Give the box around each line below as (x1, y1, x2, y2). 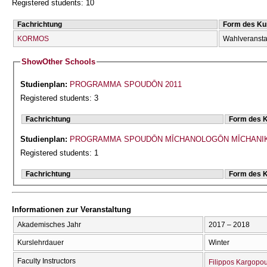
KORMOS (17, 34, 49, 43)
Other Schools (42, 57, 96, 67)
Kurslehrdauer (17, 238, 64, 247)
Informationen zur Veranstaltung (12, 204, 131, 214)
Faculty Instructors (17, 257, 76, 266)
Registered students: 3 (20, 94, 99, 103)
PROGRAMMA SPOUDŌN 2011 (70, 80, 182, 89)
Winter (209, 238, 229, 247)
